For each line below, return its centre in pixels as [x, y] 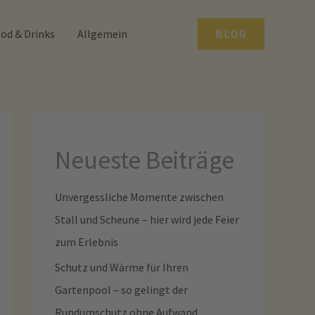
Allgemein [102, 33]
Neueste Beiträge [144, 160]
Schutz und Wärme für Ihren [122, 267]
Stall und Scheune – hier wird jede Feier [147, 219]
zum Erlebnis [86, 242]
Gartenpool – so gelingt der [121, 290]
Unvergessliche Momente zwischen [139, 197]
